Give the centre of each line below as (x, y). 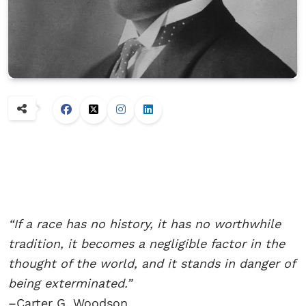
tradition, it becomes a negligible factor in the (147, 244)
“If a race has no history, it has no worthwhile (144, 224)
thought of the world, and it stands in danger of (152, 264)
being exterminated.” (70, 283)
